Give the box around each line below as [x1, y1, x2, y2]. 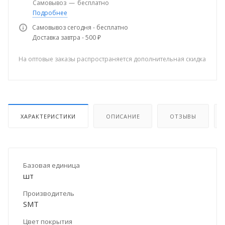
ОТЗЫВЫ [170, 112, 197, 120]
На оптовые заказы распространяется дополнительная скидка [19, 54, 206, 63]
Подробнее [33, 8, 67, 17]
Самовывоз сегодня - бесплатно [32, 23, 128, 32]
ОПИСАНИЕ [106, 112, 140, 120]
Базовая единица [23, 160, 80, 170]
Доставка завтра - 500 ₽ [32, 33, 101, 42]
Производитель [23, 188, 74, 198]
